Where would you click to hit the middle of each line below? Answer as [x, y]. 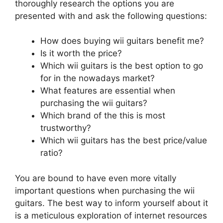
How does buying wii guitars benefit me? [122, 41]
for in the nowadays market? [98, 78]
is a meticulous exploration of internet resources [111, 215]
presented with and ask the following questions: [111, 16]
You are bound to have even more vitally [96, 178]
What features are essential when [108, 91]
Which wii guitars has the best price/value [124, 141]
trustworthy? [66, 128]
